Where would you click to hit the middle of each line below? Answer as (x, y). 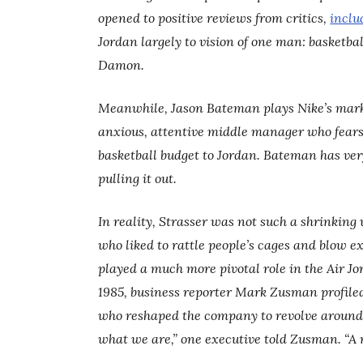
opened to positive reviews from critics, (214, 18)
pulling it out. (138, 179)
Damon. (122, 65)
